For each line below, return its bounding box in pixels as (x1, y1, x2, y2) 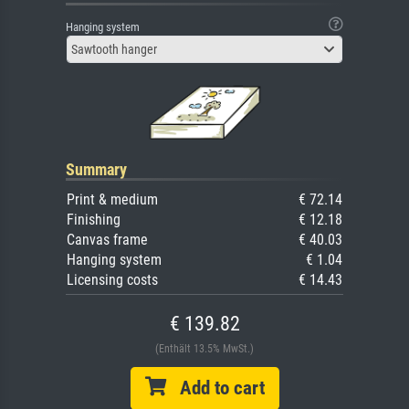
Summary (66, 160, 127, 180)
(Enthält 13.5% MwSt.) (155, 342, 254, 356)
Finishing (67, 211, 121, 229)
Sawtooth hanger (71, 42, 157, 58)
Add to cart (165, 377, 265, 400)
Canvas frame (67, 231, 148, 249)
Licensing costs (67, 271, 158, 289)
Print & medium (67, 191, 158, 209)
